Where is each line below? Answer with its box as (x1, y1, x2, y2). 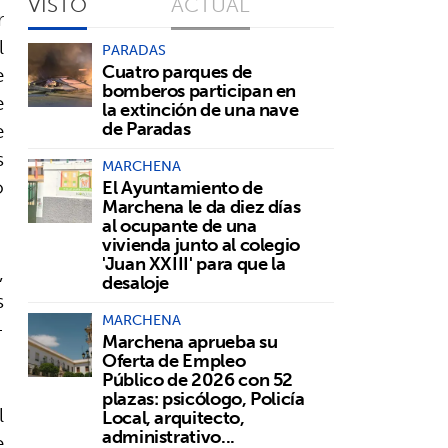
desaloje (102, 266, 170, 298)
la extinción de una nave (102, 93, 299, 125)
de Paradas (102, 112, 191, 144)
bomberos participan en (102, 74, 297, 106)
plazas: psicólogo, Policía (102, 382, 305, 414)
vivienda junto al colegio (102, 228, 300, 260)
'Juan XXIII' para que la (102, 247, 286, 279)
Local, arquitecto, (102, 401, 245, 433)
